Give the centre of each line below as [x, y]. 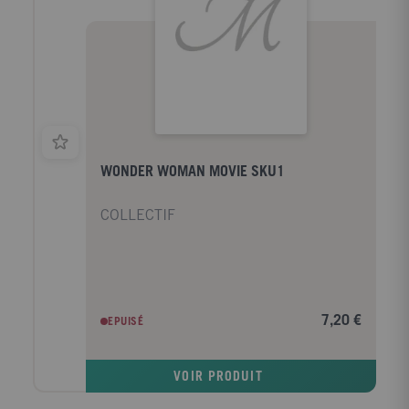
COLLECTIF [138, 215]
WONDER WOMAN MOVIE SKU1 [193, 173]
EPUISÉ [126, 322]
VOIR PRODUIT [218, 377]
